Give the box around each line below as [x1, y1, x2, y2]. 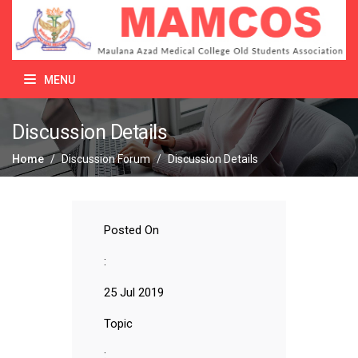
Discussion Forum [62, 153, 150, 166]
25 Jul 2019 [103, 285, 164, 300]
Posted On [103, 223, 159, 238]
